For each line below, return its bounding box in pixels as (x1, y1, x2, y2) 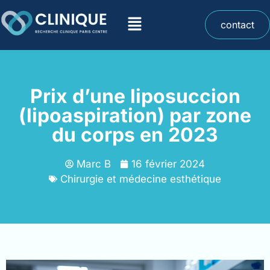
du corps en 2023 (52, 122, 218, 146)
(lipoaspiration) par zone (19, 103, 251, 127)
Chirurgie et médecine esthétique (60, 172, 221, 185)
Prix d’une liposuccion (30, 84, 240, 108)
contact (220, 19, 254, 31)
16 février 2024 (131, 157, 205, 170)
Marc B (77, 157, 111, 170)
